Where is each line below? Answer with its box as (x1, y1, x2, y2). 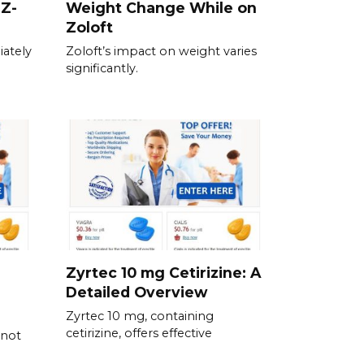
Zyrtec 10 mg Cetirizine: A (66, 263, 261, 281)
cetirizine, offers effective (66, 325, 212, 340)
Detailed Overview (66, 283, 207, 301)
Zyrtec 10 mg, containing (66, 308, 214, 323)
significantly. (66, 61, 138, 76)
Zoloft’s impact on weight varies (66, 44, 257, 59)
